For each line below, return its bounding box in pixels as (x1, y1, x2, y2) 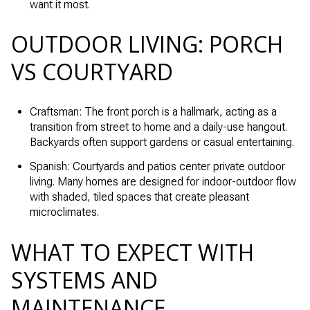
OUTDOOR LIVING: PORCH (11, 29, 283, 60)
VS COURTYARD (11, 57, 173, 87)
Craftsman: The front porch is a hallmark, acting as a (29, 105, 277, 119)
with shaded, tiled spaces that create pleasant (29, 190, 249, 204)
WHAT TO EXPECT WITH (11, 237, 254, 268)
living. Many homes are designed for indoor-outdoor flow (29, 175, 296, 189)
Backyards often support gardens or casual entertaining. (29, 136, 294, 149)
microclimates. (29, 206, 99, 219)
